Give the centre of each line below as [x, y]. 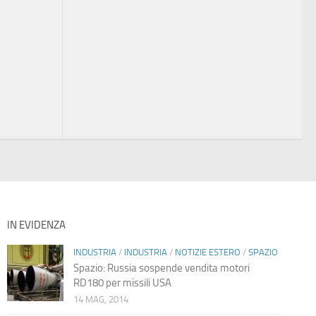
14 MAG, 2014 [101, 299]
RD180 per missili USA [122, 282]
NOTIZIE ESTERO [207, 252]
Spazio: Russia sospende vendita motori [161, 268]
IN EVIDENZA [36, 225]
